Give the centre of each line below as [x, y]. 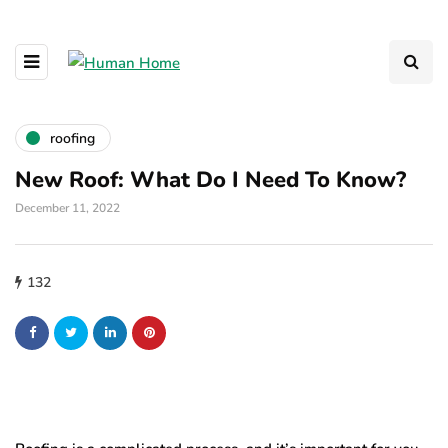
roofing [72, 138]
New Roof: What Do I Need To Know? [210, 180]
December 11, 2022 [67, 208]
